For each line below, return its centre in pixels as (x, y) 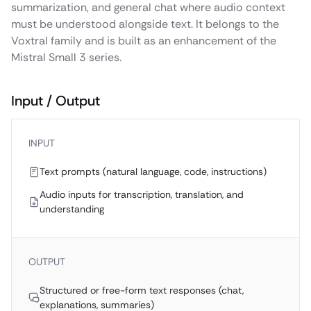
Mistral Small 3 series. (66, 57)
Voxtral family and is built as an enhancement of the (144, 41)
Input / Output (56, 101)
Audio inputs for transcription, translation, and (142, 194)
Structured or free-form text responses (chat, (142, 290)
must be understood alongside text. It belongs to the (145, 24)
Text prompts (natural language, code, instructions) (153, 171)
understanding (72, 209)
